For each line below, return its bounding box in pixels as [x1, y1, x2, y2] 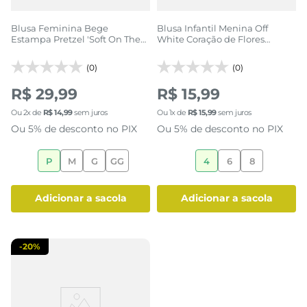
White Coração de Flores [157, 33, 265, 45]
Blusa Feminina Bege [11, 22, 108, 34]
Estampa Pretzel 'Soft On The [11, 33, 140, 45]
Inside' [11, 44, 40, 56]
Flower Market [157, 44, 221, 56]
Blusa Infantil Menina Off [157, 22, 268, 34]
